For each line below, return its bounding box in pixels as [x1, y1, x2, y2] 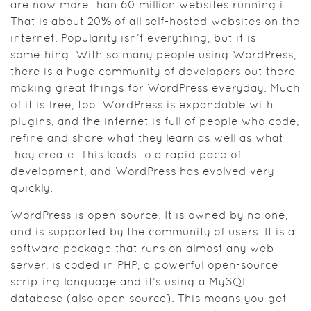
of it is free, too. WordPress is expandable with [10, 100, 274, 110]
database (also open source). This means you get [10, 294, 287, 304]
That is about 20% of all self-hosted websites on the [10, 17, 300, 27]
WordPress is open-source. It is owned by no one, [10, 210, 288, 221]
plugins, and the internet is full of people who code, [10, 117, 299, 127]
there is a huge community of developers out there [10, 67, 296, 77]
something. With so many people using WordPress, [10, 50, 296, 60]
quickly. [10, 183, 53, 194]
